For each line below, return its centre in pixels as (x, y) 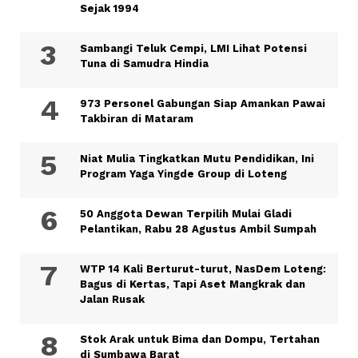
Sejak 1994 (109, 8)
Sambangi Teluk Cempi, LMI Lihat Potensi (193, 48)
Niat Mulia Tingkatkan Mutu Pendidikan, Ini (197, 158)
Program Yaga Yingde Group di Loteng (183, 173)
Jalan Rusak (112, 299)
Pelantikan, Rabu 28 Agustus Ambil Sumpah (198, 229)
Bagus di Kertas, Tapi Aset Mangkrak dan (193, 284)
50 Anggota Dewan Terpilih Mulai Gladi (186, 213)
